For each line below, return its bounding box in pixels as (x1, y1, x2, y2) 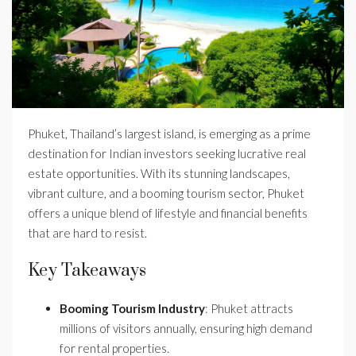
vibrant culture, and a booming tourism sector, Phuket (28, 186, 304, 200)
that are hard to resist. (28, 226, 147, 240)
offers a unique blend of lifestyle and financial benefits (28, 206, 308, 220)
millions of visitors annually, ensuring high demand (60, 321, 312, 335)
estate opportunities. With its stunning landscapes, (28, 166, 290, 180)
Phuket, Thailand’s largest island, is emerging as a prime (28, 126, 311, 141)
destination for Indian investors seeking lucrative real (28, 146, 306, 161)
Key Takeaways (28, 260, 146, 281)
